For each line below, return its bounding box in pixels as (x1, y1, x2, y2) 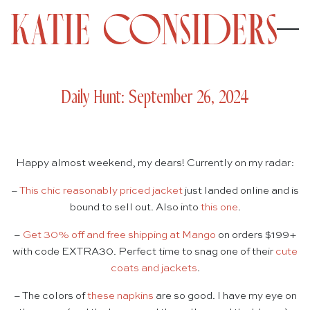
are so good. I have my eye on (153, 291, 297, 302)
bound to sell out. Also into (69, 202, 201, 213)
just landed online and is (183, 185, 299, 197)
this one (200, 202, 238, 213)
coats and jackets (110, 263, 197, 274)
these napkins (86, 291, 154, 302)
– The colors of (13, 291, 87, 302)
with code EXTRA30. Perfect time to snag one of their (12, 246, 275, 257)
